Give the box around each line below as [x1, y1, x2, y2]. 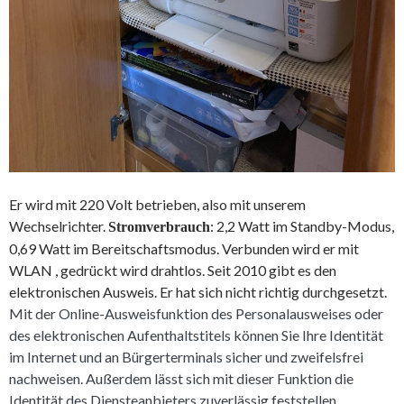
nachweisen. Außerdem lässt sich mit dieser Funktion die [9, 369, 353, 387]
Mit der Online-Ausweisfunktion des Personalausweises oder [9, 304, 383, 322]
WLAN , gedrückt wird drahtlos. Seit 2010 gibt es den [9, 261, 336, 279]
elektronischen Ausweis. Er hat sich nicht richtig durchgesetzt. [9, 282, 387, 300]
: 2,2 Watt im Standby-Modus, [210, 216, 394, 234]
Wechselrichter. [9, 216, 108, 234]
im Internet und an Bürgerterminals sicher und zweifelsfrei [9, 347, 363, 365]
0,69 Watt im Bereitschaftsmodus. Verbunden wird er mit [9, 239, 359, 257]
